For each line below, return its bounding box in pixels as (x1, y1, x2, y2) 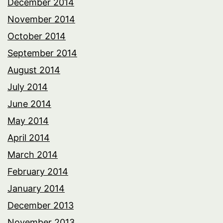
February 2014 (7, 166, 68, 177)
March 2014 (7, 149, 58, 160)
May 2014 (7, 115, 49, 126)
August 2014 (7, 64, 60, 75)
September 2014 (7, 47, 77, 58)
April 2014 (7, 132, 50, 143)
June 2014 (7, 98, 51, 109)
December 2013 (7, 200, 74, 211)
